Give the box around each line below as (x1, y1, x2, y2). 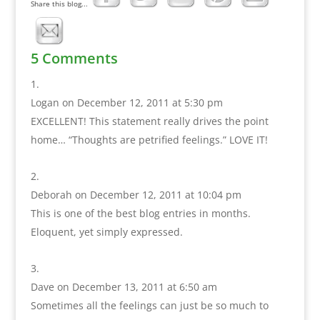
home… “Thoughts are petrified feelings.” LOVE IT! (30, 132, 268, 146)
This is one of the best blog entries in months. (30, 206, 251, 220)
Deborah (30, 187, 72, 201)
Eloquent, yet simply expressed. (30, 224, 183, 239)
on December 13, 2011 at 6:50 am (56, 279, 217, 294)
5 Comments (30, 48, 118, 68)
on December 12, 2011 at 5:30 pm (61, 95, 223, 109)
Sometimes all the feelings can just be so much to (30, 298, 269, 312)
